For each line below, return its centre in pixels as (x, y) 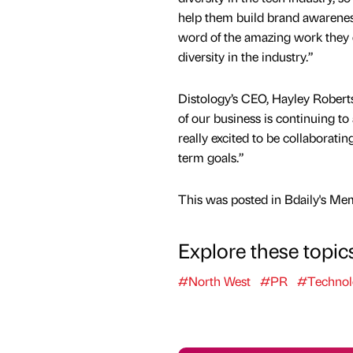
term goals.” (211, 158)
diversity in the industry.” (245, 57)
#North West (214, 281)
